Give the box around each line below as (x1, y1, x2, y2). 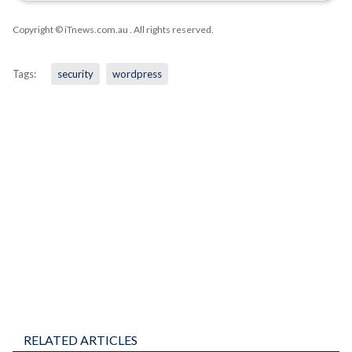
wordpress (112, 67, 162, 80)
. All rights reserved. (127, 23, 214, 35)
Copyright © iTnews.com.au (12, 23, 128, 35)
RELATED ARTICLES (23, 332, 137, 348)
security (57, 67, 93, 80)
